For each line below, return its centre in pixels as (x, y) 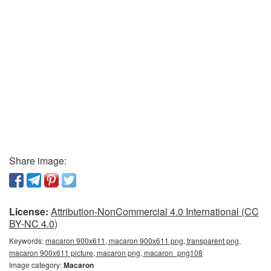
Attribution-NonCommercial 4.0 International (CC (155, 212)
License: (29, 212)
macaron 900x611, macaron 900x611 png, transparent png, (143, 241)
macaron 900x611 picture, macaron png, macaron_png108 (106, 253)
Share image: (38, 161)
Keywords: (27, 241)
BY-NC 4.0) (33, 224)
